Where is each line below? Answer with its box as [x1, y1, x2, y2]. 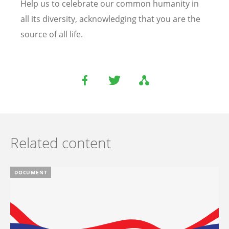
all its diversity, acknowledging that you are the [20, 13, 200, 25]
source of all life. [20, 29, 83, 40]
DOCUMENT [14, 169, 48, 176]
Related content [10, 133, 111, 153]
